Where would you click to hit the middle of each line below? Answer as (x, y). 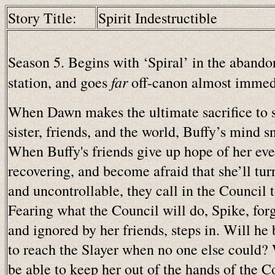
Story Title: (42, 18)
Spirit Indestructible (158, 18)
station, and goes (60, 82)
